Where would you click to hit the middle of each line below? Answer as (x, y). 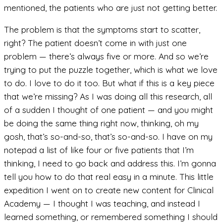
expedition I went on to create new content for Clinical (109, 190)
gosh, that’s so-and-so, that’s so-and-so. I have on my (108, 137)
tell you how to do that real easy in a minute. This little (109, 177)
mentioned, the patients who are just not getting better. (111, 8)
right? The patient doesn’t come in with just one (95, 43)
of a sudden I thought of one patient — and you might (109, 110)
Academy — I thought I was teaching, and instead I (102, 204)
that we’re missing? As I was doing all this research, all (108, 97)
